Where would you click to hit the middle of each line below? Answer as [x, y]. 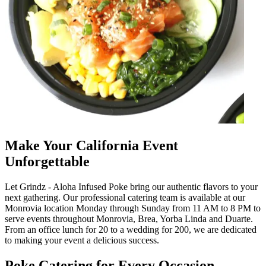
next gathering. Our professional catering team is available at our [125, 197]
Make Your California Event [91, 146]
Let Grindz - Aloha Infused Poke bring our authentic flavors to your [131, 186]
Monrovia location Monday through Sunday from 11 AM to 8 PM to [133, 208]
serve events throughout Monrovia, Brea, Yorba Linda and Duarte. [129, 218]
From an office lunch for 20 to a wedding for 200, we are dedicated [131, 229]
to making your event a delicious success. [82, 240]
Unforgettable [47, 162]
